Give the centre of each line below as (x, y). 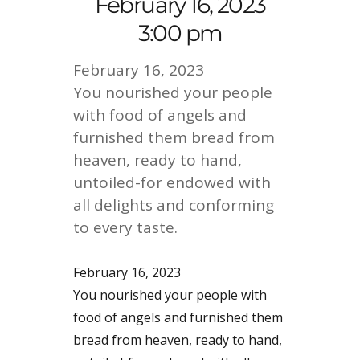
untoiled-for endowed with (172, 183)
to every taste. (126, 228)
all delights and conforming (174, 205)
